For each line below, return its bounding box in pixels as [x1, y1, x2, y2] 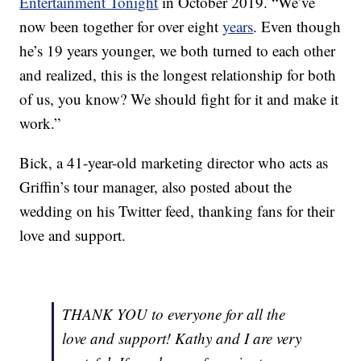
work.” [19, 113, 61, 134]
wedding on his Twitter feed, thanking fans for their [19, 201, 335, 222]
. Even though [253, 16, 342, 37]
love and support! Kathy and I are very [62, 328, 302, 349]
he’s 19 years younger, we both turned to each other [19, 40, 336, 61]
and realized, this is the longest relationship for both [19, 64, 337, 85]
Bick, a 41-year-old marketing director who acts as [19, 152, 329, 173]
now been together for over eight [19, 16, 223, 37]
